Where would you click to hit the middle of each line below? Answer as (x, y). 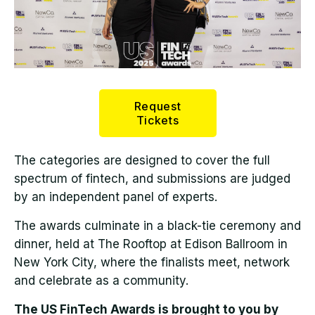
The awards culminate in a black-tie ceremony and (157, 226)
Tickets (157, 121)
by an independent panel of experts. (116, 197)
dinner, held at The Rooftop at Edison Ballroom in (151, 244)
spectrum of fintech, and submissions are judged (152, 179)
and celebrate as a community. (101, 281)
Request (157, 107)
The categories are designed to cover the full (142, 161)
